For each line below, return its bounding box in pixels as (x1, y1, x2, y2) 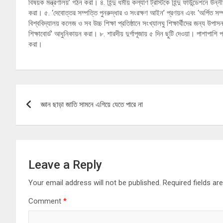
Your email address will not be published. (28, 178, 161, 188)
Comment (28, 197, 63, 206)
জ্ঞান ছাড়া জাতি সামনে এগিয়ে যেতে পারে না (41, 100, 143, 110)
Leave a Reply (28, 158, 102, 172)
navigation (15, 105, 90, 124)
